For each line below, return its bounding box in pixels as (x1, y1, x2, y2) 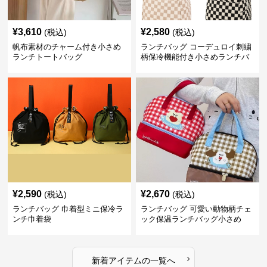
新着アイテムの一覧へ (91, 256, 175, 265)
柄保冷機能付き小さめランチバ (140, 52, 249, 61)
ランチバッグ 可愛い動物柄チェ (140, 204, 252, 213)
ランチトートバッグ (13, 52, 83, 61)
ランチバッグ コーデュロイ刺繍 (140, 42, 252, 51)
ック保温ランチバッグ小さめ (140, 215, 241, 223)
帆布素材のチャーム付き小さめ (13, 42, 122, 51)
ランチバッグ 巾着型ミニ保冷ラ (13, 204, 124, 213)
